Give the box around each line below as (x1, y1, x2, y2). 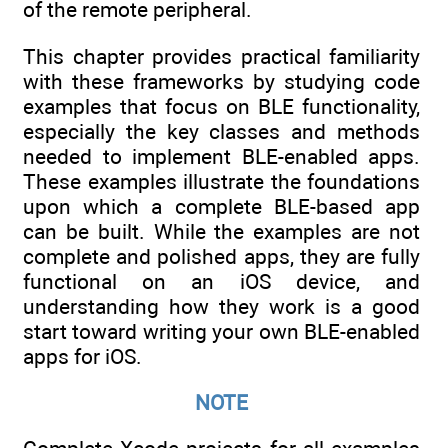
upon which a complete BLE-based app (23, 193, 420, 219)
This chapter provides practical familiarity (23, 43, 420, 69)
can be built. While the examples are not (23, 218, 420, 244)
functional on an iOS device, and (23, 268, 420, 294)
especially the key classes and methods (23, 118, 420, 144)
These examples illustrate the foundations (23, 168, 420, 194)
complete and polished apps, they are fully (23, 243, 420, 269)
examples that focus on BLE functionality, (23, 93, 420, 119)
